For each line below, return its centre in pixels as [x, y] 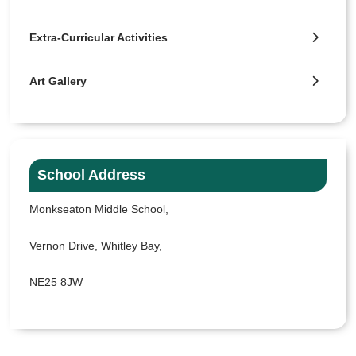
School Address [91, 175]
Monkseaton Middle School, [99, 209]
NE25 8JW [56, 282]
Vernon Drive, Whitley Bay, [96, 246]
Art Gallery [58, 81]
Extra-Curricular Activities [99, 38]
